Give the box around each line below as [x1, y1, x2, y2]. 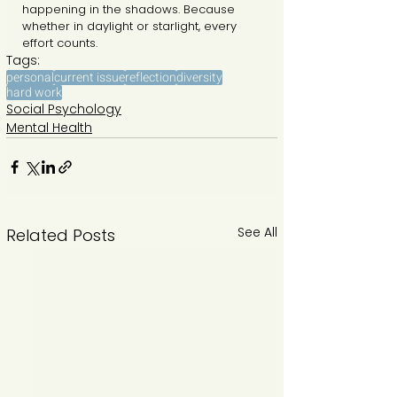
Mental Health [6, 118, 92, 136]
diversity [176, 67, 222, 87]
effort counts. [22, 34, 97, 51]
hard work [6, 82, 62, 102]
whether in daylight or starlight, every [22, 17, 240, 35]
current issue [54, 67, 125, 87]
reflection [125, 67, 176, 87]
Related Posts [6, 223, 115, 246]
